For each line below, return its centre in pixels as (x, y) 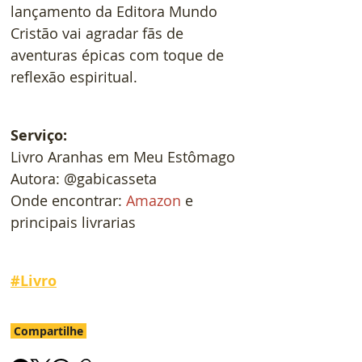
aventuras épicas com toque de (119, 55)
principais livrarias (73, 222)
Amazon (154, 200)
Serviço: (39, 135)
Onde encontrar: (68, 200)
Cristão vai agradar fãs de (99, 33)
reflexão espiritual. (74, 76)
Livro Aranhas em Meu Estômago (123, 156)
